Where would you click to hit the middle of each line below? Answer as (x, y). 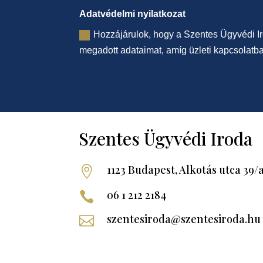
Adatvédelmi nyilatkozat (133, 14)
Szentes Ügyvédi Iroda (166, 138)
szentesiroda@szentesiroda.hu (183, 219)
